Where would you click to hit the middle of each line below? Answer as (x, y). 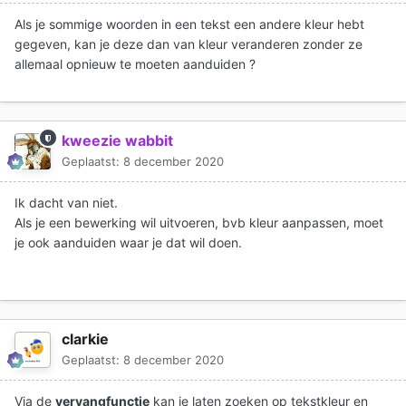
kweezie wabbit (117, 141)
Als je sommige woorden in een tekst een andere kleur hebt (189, 24)
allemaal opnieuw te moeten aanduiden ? (135, 64)
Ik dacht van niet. (66, 203)
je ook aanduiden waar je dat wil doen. (128, 243)
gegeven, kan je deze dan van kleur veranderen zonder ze (188, 44)
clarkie (85, 339)
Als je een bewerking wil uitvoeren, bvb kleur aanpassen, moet (199, 223)
